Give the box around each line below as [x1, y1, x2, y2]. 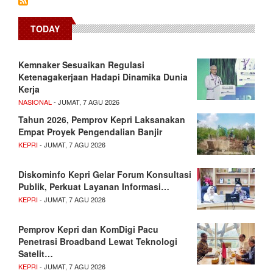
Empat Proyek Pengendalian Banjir [18, 125, 162, 138]
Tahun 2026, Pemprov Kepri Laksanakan [18, 113, 185, 126]
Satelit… [18, 247, 53, 260]
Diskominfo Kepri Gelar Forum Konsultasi [18, 168, 191, 180]
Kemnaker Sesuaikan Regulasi [18, 58, 144, 71]
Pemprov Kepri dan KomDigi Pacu [18, 222, 158, 235]
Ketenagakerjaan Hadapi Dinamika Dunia [18, 70, 188, 83]
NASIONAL [18, 96, 52, 107]
